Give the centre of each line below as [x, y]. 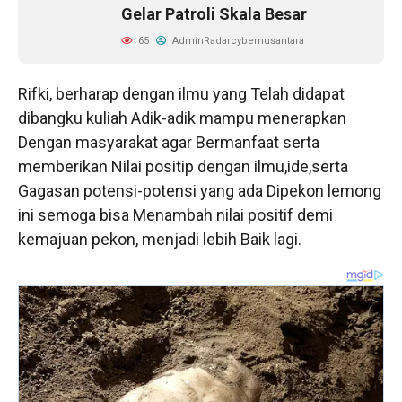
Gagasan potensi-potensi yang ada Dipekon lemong [200, 191]
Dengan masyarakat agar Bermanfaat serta [169, 142]
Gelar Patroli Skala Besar [214, 14]
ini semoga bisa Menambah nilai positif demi [175, 215]
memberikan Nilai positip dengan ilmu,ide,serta [183, 166]
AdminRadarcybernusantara [237, 41]
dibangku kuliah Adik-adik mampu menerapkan [182, 118]
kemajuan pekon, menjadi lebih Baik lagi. [160, 239]
